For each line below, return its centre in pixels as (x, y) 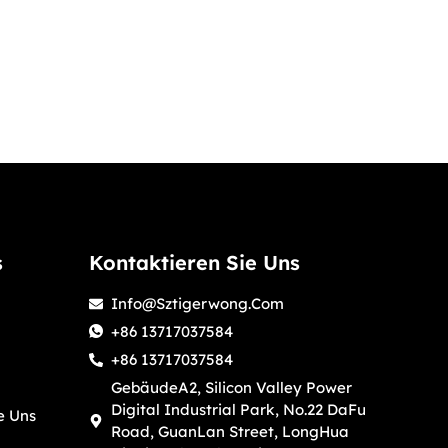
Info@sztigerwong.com (198, 304)
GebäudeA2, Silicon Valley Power (232, 388)
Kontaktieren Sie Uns (194, 263)
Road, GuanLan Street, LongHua (230, 432)
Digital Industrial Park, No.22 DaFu (239, 410)
